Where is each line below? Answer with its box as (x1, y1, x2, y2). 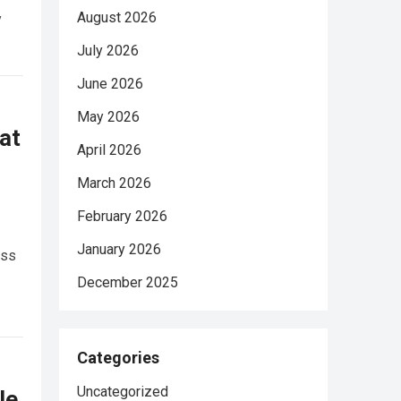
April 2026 (77, 141, 141, 158)
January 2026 (77, 241, 161, 258)
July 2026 (77, 42, 139, 59)
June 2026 (77, 75, 143, 92)
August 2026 (77, 9, 157, 26)
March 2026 (77, 175, 151, 192)
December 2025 (77, 274, 178, 291)
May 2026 (77, 108, 140, 125)
